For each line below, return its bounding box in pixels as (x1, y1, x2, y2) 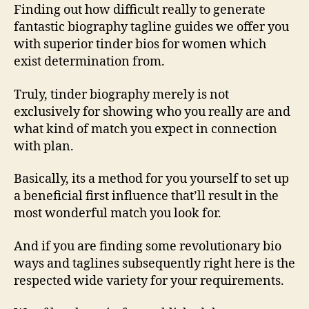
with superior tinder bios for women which (14, 37, 266, 52)
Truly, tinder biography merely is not (14, 86, 229, 103)
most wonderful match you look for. (14, 206, 221, 221)
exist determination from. (14, 54, 165, 70)
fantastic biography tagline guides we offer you (14, 19, 289, 35)
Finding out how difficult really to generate (14, 2, 266, 18)
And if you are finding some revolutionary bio (14, 238, 281, 255)
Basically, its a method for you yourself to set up (14, 171, 289, 187)
